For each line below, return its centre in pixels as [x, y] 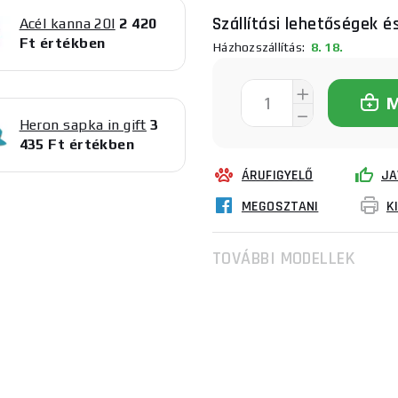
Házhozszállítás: [259, 47]
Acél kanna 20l [67, 24]
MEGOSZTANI [280, 207]
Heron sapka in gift [83, 125]
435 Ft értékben [77, 144]
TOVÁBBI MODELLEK [284, 259]
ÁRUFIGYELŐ [278, 175]
